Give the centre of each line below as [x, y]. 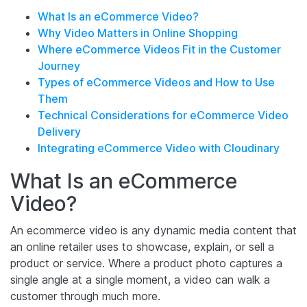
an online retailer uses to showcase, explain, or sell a [142, 246]
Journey [59, 65]
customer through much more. [85, 296]
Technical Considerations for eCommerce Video [163, 115]
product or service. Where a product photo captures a [146, 263]
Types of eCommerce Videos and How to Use [156, 82]
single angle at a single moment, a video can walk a [140, 279]
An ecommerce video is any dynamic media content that [153, 230]
